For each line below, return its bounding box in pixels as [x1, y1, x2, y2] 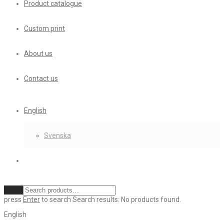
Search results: [72, 195, 119, 203]
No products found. [121, 195, 181, 203]
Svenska [44, 131, 71, 139]
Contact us [24, 74, 58, 82]
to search [40, 195, 71, 203]
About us [24, 49, 52, 57]
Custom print [24, 24, 65, 32]
